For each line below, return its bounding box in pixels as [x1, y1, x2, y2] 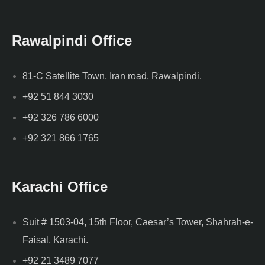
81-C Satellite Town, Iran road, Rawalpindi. [22, 70, 202, 81]
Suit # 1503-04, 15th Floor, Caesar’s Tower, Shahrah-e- [22, 216, 253, 227]
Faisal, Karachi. [22, 234, 88, 245]
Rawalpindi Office [12, 32, 132, 49]
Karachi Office [12, 178, 108, 195]
